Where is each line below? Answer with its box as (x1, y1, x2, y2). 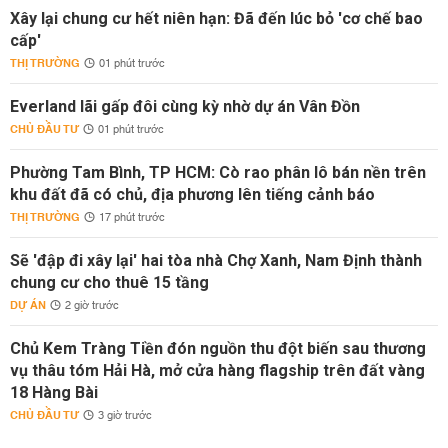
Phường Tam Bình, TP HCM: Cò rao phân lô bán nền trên (10, 163, 426, 182)
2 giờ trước (65, 296, 119, 316)
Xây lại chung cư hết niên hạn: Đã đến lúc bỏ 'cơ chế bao (10, 9, 423, 28)
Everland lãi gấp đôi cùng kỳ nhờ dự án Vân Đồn (10, 97, 360, 116)
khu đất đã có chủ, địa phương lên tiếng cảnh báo (10, 185, 375, 204)
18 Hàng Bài (10, 383, 98, 402)
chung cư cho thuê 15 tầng (10, 273, 209, 292)
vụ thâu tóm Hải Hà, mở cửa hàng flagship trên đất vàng (10, 361, 425, 380)
